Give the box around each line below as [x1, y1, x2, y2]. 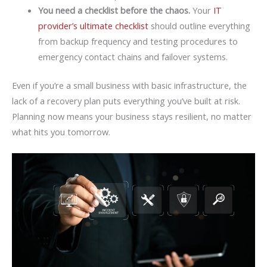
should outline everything [148, 19, 250, 32]
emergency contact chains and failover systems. [38, 50, 228, 63]
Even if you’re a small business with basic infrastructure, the [12, 79, 247, 91]
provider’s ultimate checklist [38, 19, 148, 32]
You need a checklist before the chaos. [38, 4, 190, 16]
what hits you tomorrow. [12, 125, 110, 138]
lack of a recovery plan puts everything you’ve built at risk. [12, 94, 240, 107]
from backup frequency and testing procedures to [38, 35, 238, 47]
